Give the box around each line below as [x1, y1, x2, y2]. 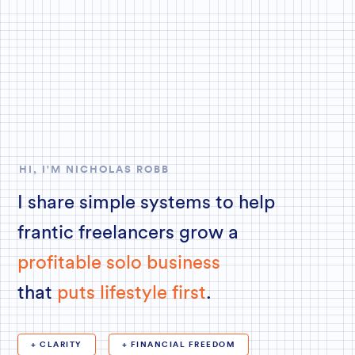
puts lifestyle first [57, 284, 207, 303]
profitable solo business [17, 254, 221, 273]
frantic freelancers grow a [17, 223, 239, 243]
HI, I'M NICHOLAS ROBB [19, 164, 170, 175]
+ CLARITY [31, 341, 82, 349]
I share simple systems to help [17, 193, 276, 213]
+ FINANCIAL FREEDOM [121, 341, 236, 349]
